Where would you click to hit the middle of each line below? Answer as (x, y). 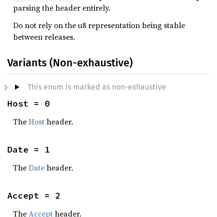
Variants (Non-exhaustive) (70, 63)
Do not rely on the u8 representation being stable (99, 25)
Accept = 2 (34, 195)
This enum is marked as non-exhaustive (97, 87)
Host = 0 (29, 103)
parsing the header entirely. (62, 8)
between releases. (44, 37)
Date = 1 (29, 149)
